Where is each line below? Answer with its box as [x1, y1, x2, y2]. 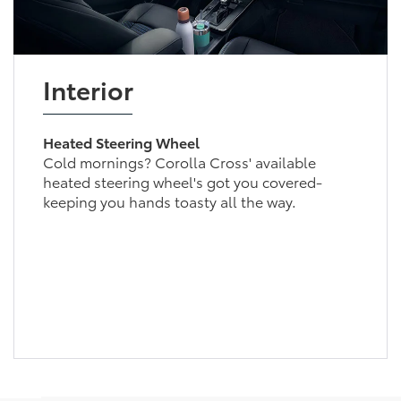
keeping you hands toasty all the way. [42, 190, 296, 211]
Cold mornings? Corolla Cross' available [42, 150, 316, 172]
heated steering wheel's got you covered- [42, 170, 322, 192]
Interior [42, 70, 133, 107]
